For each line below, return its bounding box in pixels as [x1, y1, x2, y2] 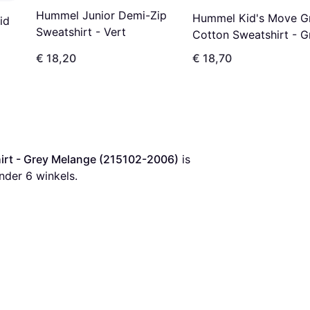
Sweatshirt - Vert [36, 24, 126, 39]
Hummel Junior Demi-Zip [36, 8, 167, 22]
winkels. [33, 168, 77, 183]
